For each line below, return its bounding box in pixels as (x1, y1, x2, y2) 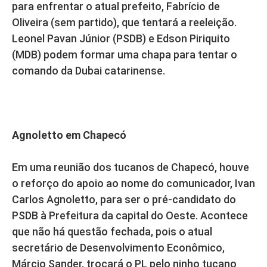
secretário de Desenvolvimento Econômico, (12, 241, 225, 254)
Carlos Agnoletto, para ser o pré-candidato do (12, 193, 236, 206)
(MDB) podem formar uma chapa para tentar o (12, 48, 237, 61)
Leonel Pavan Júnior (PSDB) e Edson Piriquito (12, 32, 230, 45)
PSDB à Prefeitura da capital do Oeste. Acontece (12, 209, 248, 222)
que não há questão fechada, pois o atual (12, 225, 212, 238)
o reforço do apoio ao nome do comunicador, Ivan (12, 177, 255, 190)
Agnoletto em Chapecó (12, 129, 126, 142)
